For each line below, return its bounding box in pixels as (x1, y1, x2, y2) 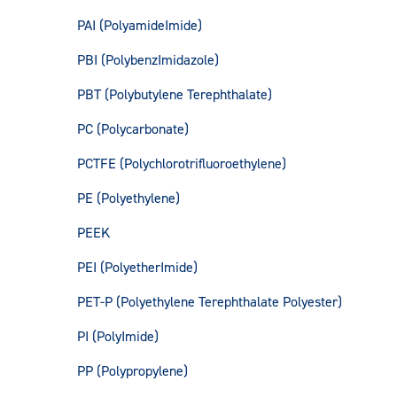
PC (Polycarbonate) (77, 120, 189, 139)
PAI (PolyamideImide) (77, 16, 202, 35)
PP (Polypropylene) (77, 362, 188, 381)
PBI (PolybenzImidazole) (77, 51, 219, 70)
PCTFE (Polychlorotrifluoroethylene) (77, 154, 286, 174)
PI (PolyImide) (77, 327, 159, 346)
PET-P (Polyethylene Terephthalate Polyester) (77, 292, 342, 312)
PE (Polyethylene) (77, 189, 180, 208)
